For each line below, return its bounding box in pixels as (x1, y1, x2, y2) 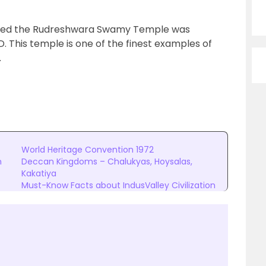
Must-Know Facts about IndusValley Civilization (21, 179, 216, 191)
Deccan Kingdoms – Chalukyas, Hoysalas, (21, 156, 192, 167)
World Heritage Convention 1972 (21, 144, 154, 156)
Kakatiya (21, 167, 56, 179)
